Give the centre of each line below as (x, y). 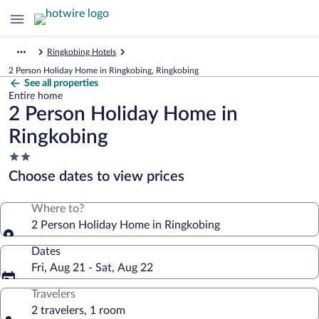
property (30, 184)
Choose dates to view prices (96, 177)
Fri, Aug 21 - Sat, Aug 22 (92, 268)
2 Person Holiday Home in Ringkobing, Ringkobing (104, 70)
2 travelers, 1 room (78, 310)
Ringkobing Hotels (82, 52)
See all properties (61, 83)
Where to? (58, 209)
